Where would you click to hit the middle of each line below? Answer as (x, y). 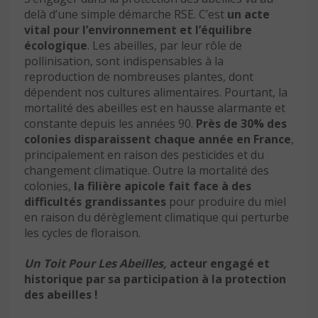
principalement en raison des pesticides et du (144, 154)
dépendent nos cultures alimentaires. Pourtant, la (156, 92)
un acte (248, 14)
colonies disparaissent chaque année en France (158, 139)
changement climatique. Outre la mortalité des (147, 170)
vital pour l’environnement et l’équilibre (138, 29)
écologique (56, 45)
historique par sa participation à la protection (155, 279)
